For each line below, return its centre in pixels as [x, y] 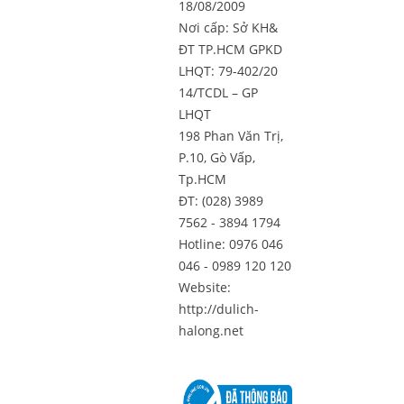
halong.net [211, 330]
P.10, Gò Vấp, [217, 157]
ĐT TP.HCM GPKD [231, 49]
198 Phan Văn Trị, [231, 135]
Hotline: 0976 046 [231, 243]
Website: [205, 287]
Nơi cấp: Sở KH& [229, 27]
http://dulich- [219, 308]
